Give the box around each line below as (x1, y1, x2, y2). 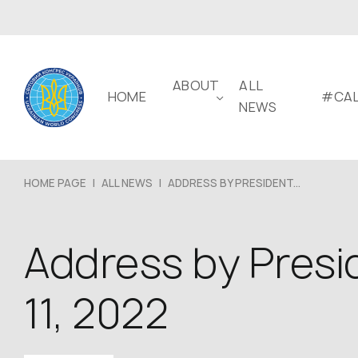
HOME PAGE (24, 176, 86, 190)
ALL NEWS (101, 176, 153, 190)
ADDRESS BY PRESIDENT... (168, 176, 300, 190)
